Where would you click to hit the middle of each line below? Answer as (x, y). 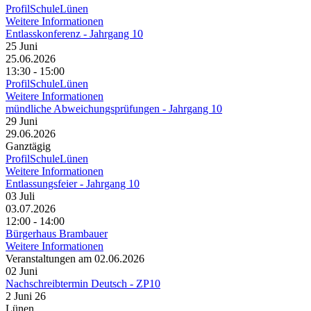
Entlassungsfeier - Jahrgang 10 (73, 184)
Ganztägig (28, 146)
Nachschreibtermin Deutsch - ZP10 (83, 284)
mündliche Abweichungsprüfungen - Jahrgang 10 (114, 109)
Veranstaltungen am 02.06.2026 (75, 259)
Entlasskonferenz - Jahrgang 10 (74, 34)
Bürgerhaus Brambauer (57, 234)
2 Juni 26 (26, 296)
